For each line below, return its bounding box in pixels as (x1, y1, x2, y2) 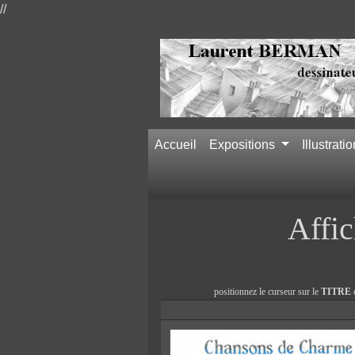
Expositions (209, 137, 278, 151)
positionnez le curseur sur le (214, 285, 321, 297)
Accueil (155, 137, 197, 151)
